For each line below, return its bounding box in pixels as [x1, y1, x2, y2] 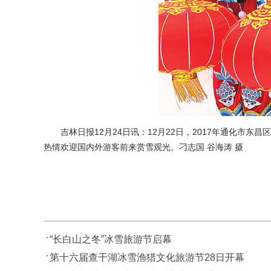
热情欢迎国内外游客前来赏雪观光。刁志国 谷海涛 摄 [44, 142, 243, 152]
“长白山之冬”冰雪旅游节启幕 [50, 234, 172, 244]
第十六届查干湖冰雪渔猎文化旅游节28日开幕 [50, 252, 244, 263]
